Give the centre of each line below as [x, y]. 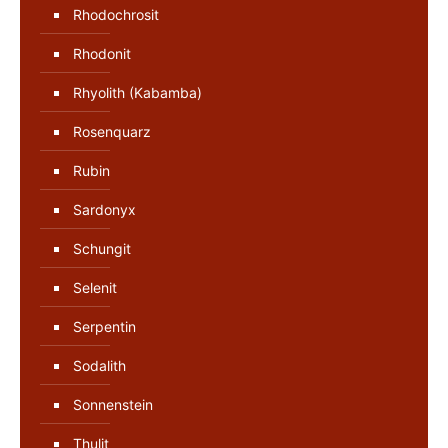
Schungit [102, 248]
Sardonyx [104, 209]
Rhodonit [102, 53]
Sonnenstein [113, 404]
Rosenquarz [112, 131]
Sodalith [99, 365]
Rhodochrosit [116, 14]
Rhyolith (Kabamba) [137, 92]
